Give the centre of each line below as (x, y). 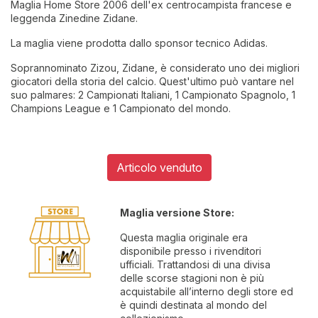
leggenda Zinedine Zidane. (74, 18)
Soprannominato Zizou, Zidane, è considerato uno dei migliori (155, 68)
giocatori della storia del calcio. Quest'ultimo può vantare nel (152, 81)
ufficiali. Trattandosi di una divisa (196, 264)
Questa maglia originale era (184, 237)
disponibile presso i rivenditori (191, 251)
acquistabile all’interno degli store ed (207, 291)
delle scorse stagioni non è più (192, 278)
